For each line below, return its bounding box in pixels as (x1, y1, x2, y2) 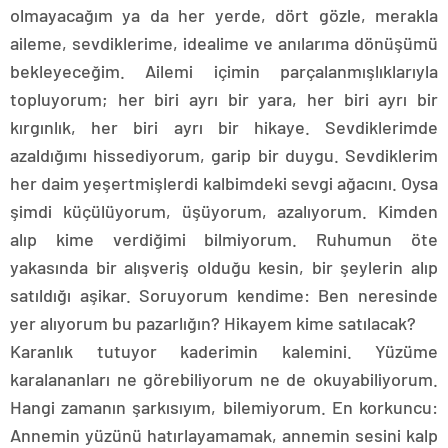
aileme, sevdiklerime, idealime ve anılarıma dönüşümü (10, 32, 438, 54)
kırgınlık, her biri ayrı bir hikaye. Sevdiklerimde (10, 116, 438, 138)
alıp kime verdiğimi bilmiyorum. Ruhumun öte (10, 228, 438, 250)
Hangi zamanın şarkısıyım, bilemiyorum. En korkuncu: (10, 396, 438, 418)
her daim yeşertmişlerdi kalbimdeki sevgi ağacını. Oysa (10, 172, 438, 194)
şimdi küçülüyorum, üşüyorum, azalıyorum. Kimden (10, 200, 438, 222)
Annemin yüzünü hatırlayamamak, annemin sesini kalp (10, 424, 438, 446)
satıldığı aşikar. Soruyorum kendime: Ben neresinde (10, 284, 438, 306)
